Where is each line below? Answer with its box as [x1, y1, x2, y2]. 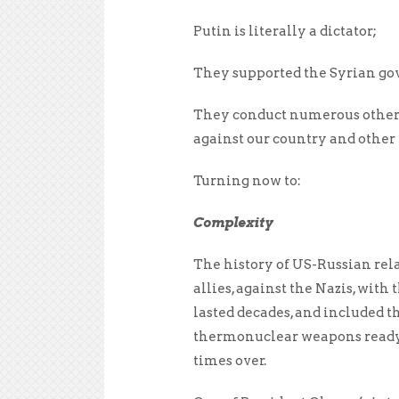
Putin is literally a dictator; [193, 22, 377, 39]
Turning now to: [193, 172, 301, 189]
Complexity [193, 214, 273, 231]
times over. [193, 352, 266, 369]
